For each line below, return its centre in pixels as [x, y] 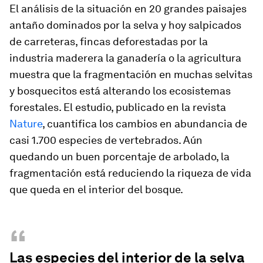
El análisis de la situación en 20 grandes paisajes [128, 9]
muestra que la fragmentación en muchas [112, 74]
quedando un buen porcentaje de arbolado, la [119, 156]
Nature [26, 124]
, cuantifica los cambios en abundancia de [145, 124]
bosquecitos [47, 91]
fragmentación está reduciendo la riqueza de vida [130, 173]
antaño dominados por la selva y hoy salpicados [125, 25]
